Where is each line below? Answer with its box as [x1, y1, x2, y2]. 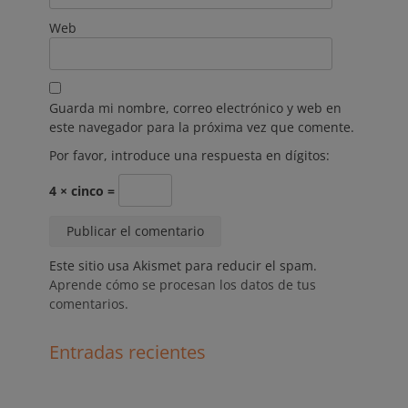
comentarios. [49, 295, 128, 313]
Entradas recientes [49, 340, 206, 365]
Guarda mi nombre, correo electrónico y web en [49, 99, 342, 117]
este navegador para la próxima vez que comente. [49, 118, 354, 137]
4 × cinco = [49, 182, 118, 200]
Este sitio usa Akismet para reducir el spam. [49, 257, 317, 275]
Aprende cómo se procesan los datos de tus [49, 276, 316, 294]
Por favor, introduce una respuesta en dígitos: [49, 147, 330, 165]
